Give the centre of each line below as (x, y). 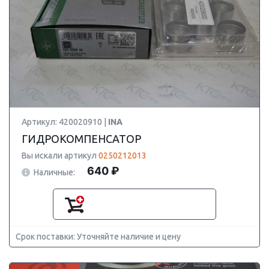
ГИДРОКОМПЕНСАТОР (81, 139)
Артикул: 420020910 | (65, 122)
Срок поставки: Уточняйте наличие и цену (98, 237)
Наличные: (54, 172)
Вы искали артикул (60, 156)
